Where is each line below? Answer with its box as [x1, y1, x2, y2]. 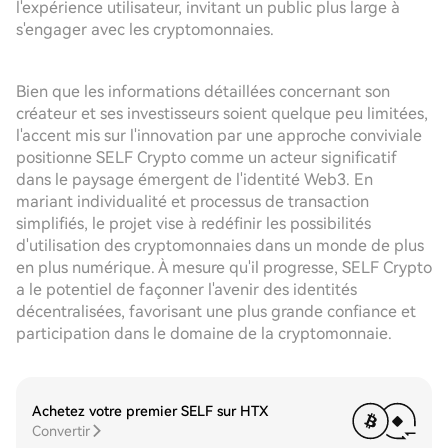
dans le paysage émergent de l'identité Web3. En [16, 170, 373, 189]
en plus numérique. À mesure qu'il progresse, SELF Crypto [16, 258, 432, 277]
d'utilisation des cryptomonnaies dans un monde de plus [16, 236, 424, 255]
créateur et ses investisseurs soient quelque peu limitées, [16, 104, 428, 123]
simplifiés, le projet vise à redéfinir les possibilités [16, 214, 371, 233]
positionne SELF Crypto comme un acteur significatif [16, 148, 397, 167]
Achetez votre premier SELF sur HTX [32, 403, 268, 419]
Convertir [32, 423, 90, 439]
